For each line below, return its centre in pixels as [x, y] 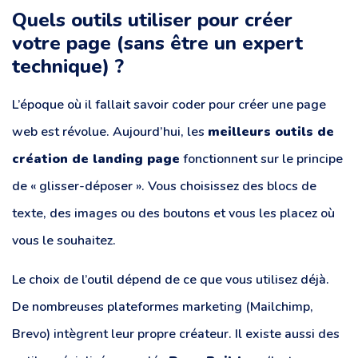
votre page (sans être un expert [157, 44]
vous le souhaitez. [64, 241]
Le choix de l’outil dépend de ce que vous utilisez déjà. [171, 279]
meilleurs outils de [271, 132]
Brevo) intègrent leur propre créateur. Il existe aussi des [176, 334]
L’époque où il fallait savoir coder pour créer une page [169, 105]
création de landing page [96, 159]
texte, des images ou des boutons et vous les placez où [173, 214]
